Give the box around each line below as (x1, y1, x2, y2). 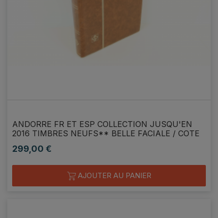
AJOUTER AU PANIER (75, 170, 151, 180)
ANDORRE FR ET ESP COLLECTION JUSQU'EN (12, 119, 192, 129)
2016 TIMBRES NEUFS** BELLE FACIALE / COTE (12, 128, 200, 138)
